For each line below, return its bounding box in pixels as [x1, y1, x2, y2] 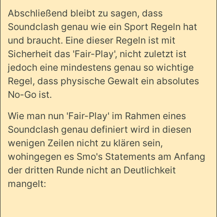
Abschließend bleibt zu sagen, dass [8, 7, 163, 19]
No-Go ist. [8, 89, 52, 101]
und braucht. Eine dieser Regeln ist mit [8, 34, 175, 46]
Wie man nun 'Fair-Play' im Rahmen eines [8, 110, 186, 122]
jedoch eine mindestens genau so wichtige [8, 62, 194, 74]
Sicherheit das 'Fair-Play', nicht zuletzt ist [8, 48, 186, 60]
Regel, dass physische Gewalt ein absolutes [8, 75, 199, 87]
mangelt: [8, 178, 46, 190]
